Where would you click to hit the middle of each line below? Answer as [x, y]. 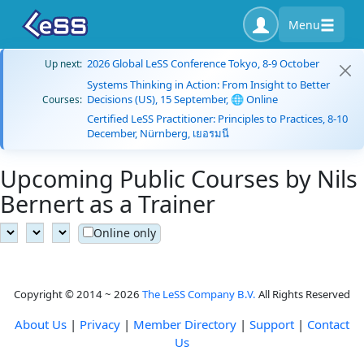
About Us [41, 324]
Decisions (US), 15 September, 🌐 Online [182, 99]
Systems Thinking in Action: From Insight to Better [208, 84]
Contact [328, 324]
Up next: [63, 63]
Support [272, 324]
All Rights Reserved [303, 294]
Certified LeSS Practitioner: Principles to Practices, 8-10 [217, 119]
